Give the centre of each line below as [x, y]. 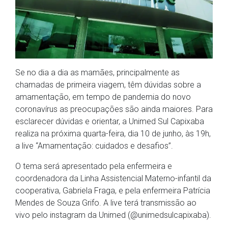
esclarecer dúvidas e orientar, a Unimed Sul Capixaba [110, 122]
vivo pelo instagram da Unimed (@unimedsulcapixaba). [113, 215]
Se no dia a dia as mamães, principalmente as [97, 73]
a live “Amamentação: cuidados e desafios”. [94, 146]
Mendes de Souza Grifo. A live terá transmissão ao [106, 203]
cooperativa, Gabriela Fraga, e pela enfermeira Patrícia [113, 191]
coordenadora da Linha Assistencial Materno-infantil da [113, 179]
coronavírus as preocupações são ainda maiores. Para [114, 109]
